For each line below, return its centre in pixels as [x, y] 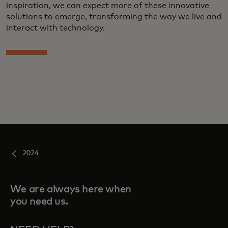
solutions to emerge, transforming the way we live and [114, 17]
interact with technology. [55, 28]
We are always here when [71, 190]
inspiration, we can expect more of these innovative [108, 6]
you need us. [39, 202]
